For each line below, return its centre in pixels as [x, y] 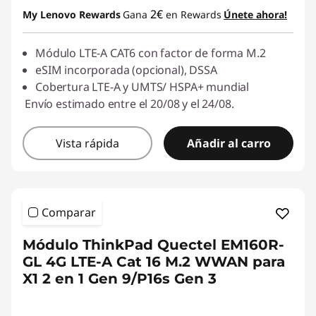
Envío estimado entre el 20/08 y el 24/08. [129, 104]
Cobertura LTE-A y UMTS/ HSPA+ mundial [142, 87]
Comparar [69, 212]
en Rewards [192, 14]
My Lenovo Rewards [72, 14]
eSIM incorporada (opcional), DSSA [126, 70]
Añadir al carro [229, 143]
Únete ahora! [255, 14]
